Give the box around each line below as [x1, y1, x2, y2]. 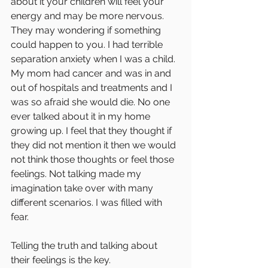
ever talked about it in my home [11, 110, 153, 122]
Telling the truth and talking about [11, 239, 160, 251]
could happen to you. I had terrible [11, 38, 165, 50]
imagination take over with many [11, 182, 156, 194]
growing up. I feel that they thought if [11, 124, 174, 136]
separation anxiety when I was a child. [11, 53, 178, 65]
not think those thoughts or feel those [11, 153, 176, 165]
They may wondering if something [11, 24, 163, 36]
